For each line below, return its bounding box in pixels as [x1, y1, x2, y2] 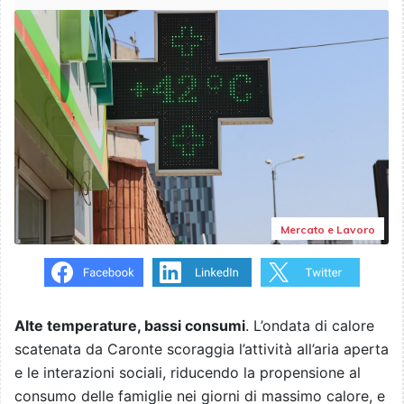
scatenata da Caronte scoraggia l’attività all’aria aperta [14, 340, 389, 359]
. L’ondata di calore [245, 317, 374, 335]
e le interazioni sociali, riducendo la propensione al [14, 363, 361, 382]
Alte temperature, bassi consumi [14, 317, 245, 335]
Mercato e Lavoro [280, 223, 375, 237]
